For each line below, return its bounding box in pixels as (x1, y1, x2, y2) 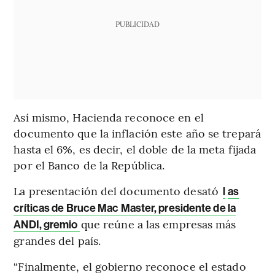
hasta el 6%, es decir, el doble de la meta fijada (14, 141, 257, 157)
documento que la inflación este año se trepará (14, 125, 261, 141)
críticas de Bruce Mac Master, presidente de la (14, 201, 236, 215)
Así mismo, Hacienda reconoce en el (14, 109, 204, 125)
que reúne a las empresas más (80, 215, 236, 231)
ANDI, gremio (14, 217, 80, 231)
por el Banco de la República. (14, 157, 165, 172)
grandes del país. (14, 232, 101, 248)
